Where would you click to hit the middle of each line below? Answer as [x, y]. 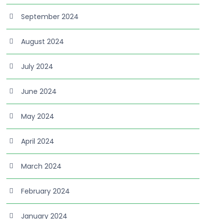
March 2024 [42, 166]
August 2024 [43, 42]
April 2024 [38, 141]
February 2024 [46, 191]
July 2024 [37, 66]
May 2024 [38, 116]
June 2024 [39, 91]
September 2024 [50, 17]
